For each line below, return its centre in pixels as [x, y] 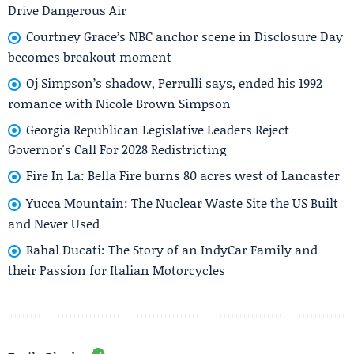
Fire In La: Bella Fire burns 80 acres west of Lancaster [183, 175]
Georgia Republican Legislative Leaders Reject [158, 129]
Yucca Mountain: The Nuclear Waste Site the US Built [182, 203]
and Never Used [54, 223]
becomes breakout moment [90, 56]
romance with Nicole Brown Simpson [119, 103]
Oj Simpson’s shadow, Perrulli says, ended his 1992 [174, 82]
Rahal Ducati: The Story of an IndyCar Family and [172, 249]
